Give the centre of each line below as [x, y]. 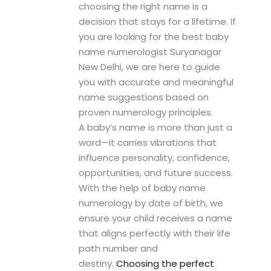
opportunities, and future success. [155, 173]
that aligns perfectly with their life [154, 233]
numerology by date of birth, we [151, 203]
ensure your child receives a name [155, 218]
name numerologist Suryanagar [150, 52]
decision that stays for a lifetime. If [157, 22]
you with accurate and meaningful [156, 82]
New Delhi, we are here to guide [149, 67]
